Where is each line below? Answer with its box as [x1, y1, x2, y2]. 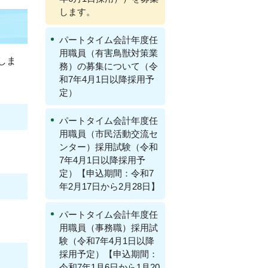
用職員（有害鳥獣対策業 [59, 48, 158, 58]
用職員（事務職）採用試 [59, 223, 158, 233]
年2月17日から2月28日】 [59, 181, 160, 191]
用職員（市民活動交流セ [59, 129, 158, 139]
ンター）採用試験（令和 [59, 142, 158, 152]
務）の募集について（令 [59, 61, 158, 71]
